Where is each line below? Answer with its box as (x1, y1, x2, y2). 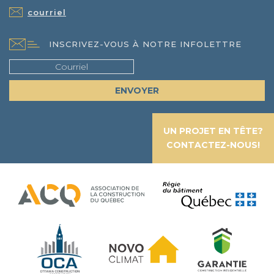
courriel (28, 7, 66, 17)
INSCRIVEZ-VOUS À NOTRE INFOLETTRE (49, 39, 242, 50)
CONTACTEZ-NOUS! (166, 139, 260, 150)
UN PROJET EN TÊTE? (163, 125, 263, 136)
